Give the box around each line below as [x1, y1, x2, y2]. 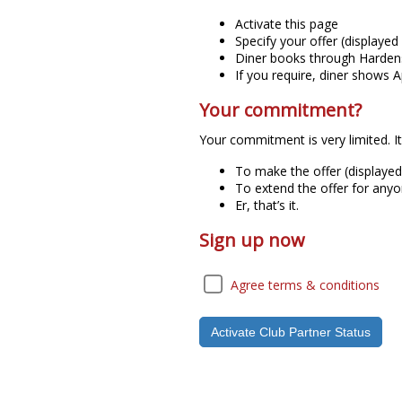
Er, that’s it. [235, 197, 299, 214]
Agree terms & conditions [231, 276, 380, 293]
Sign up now [199, 228, 305, 252]
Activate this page [235, 15, 338, 32]
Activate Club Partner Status [211, 325, 371, 339]
